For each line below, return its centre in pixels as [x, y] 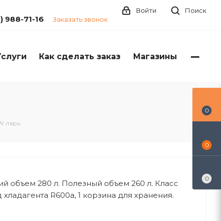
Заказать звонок [80, 19]
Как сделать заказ [80, 56]
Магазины [155, 56]
